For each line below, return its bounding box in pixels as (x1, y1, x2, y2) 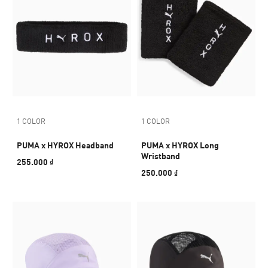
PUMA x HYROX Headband (17, 140, 114, 150)
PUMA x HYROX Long (141, 140, 219, 150)
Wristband (141, 151, 180, 161)
